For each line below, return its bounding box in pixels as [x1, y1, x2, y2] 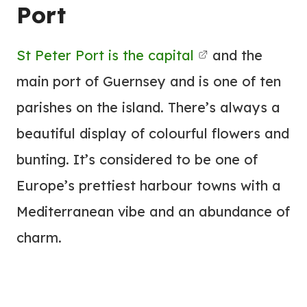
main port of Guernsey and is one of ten [16, 73, 281, 90]
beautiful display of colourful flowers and [16, 125, 289, 143]
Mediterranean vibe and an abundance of [16, 203, 290, 221]
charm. [16, 229, 62, 247]
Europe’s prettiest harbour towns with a [16, 177, 281, 195]
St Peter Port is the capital [16, 47, 194, 64]
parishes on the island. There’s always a [16, 99, 280, 116]
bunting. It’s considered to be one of [16, 151, 258, 169]
